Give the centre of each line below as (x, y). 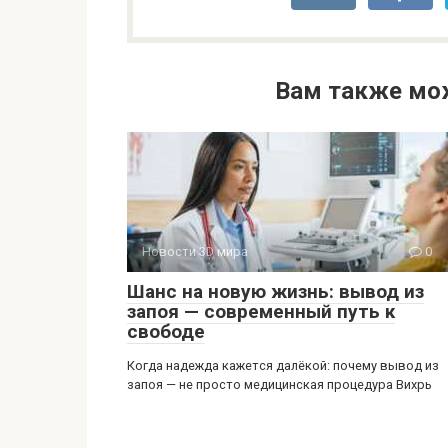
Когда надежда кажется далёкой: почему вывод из (283, 365)
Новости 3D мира (195, 251)
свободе (166, 331)
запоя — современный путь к (261, 311)
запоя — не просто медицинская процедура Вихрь (279, 384)
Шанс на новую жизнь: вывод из (275, 291)
